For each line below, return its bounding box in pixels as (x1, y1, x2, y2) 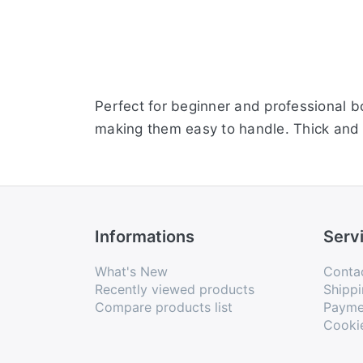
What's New (95, 263, 168, 280)
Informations (95, 227, 194, 247)
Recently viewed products (95, 281, 254, 298)
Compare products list (95, 299, 233, 316)
